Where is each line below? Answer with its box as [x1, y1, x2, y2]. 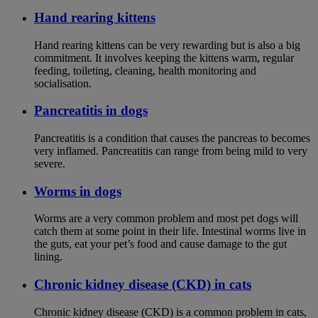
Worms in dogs [34, 183, 121, 199]
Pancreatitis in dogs [34, 103, 148, 119]
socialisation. [34, 77, 92, 89]
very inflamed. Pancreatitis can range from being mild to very [34, 145, 307, 157]
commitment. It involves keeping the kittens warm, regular [34, 51, 294, 64]
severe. [34, 158, 65, 170]
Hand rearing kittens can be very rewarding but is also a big [34, 38, 300, 51]
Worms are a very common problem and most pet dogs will [34, 212, 298, 225]
